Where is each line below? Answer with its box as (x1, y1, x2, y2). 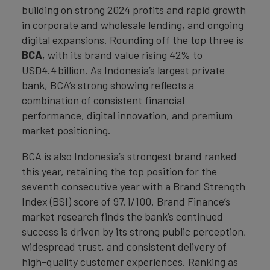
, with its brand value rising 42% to (42, 48, 202, 61)
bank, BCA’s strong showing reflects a (22, 78, 194, 92)
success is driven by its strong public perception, (22, 225, 246, 238)
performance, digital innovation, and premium (22, 108, 233, 122)
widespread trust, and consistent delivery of (22, 240, 227, 253)
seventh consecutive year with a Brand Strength (22, 180, 245, 193)
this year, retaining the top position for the (22, 165, 217, 178)
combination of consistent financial (22, 93, 184, 107)
